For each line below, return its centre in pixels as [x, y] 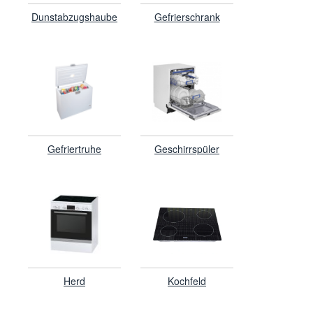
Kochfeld [187, 281]
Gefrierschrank [187, 16]
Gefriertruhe [74, 148]
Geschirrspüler [187, 148]
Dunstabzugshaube [74, 16]
